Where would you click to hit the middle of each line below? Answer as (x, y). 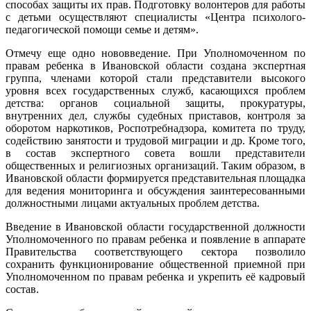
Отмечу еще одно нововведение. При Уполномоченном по (155, 53)
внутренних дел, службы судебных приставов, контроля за (155, 115)
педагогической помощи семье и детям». (102, 29)
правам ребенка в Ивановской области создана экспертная (155, 65)
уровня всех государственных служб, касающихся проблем (155, 90)
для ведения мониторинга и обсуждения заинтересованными (155, 190)
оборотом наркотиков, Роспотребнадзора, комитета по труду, (155, 128)
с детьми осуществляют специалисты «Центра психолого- (155, 17)
